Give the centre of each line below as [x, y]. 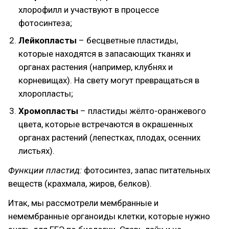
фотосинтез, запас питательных [147, 170]
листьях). [37, 151]
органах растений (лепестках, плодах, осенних [109, 138]
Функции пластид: [46, 170]
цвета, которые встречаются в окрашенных [106, 124]
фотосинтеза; [45, 23]
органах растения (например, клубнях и [96, 67]
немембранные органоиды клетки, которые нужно [109, 216]
